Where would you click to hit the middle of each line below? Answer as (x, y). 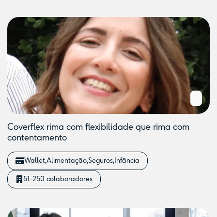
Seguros (101, 161)
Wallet (35, 161)
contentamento (37, 138)
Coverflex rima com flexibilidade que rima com (98, 127)
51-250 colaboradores (58, 179)
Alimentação (67, 161)
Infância (127, 161)
